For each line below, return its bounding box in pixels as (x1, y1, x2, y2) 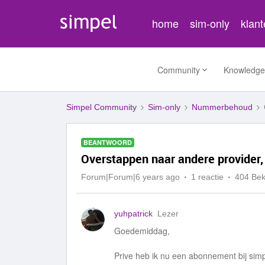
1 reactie (191, 172, 224, 182)
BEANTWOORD (83, 138, 132, 147)
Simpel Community (66, 102, 137, 112)
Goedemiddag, (114, 225, 170, 237)
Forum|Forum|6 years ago (81, 172, 180, 182)
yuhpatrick (114, 209, 153, 218)
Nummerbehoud (192, 102, 253, 112)
